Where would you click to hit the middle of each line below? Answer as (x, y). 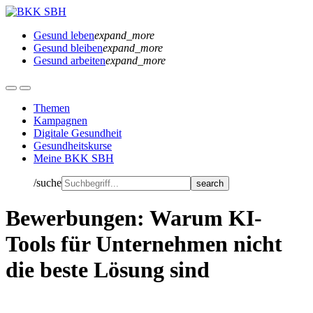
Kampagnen (60, 121)
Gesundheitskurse (73, 146)
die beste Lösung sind (108, 270)
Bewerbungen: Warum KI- (134, 218)
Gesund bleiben (68, 48)
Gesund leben (64, 35)
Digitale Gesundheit (78, 133)
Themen (52, 108)
